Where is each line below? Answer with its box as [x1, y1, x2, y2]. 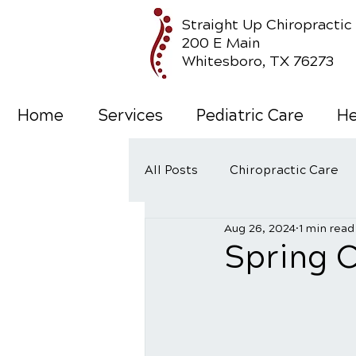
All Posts [145, 163, 198, 177]
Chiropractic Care [230, 163, 339, 177]
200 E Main [182, 34, 260, 52]
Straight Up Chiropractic [182, 16, 352, 33]
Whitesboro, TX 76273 [182, 52, 338, 70]
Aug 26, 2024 [224, 221, 296, 235]
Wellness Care [176, 226, 263, 241]
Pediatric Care [196, 106, 304, 126]
